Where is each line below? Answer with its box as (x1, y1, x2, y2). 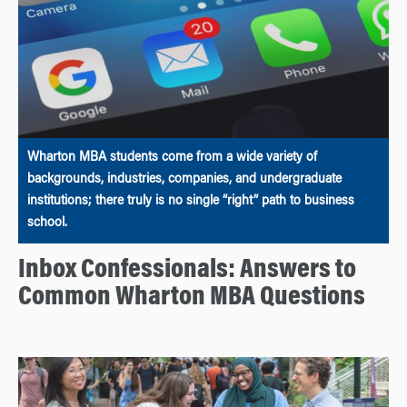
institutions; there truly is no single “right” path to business (27, 195, 354, 209)
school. (27, 217, 67, 231)
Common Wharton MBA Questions (18, 284, 365, 313)
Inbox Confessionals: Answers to (18, 257, 356, 285)
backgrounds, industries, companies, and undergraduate (27, 174, 342, 187)
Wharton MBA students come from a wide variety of (27, 152, 317, 165)
